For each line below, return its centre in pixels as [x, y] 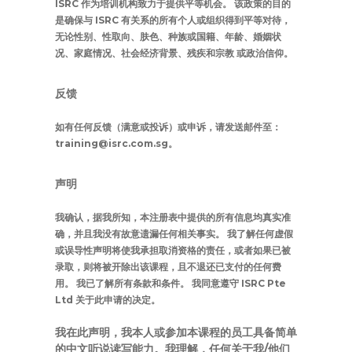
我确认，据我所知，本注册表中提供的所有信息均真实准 [173, 217]
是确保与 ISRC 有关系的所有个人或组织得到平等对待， [173, 20]
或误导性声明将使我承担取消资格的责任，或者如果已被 [173, 250]
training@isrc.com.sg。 [116, 143]
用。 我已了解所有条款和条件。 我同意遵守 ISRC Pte [170, 283]
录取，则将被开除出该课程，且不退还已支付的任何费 [168, 267]
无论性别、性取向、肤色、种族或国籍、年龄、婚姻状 [168, 37]
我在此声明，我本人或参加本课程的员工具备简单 [176, 332]
